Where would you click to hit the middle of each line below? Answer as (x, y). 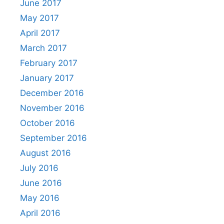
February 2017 (49, 63)
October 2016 (47, 123)
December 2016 (52, 93)
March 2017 (43, 48)
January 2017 (47, 78)
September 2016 (53, 138)
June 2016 (41, 183)
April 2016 (40, 213)
